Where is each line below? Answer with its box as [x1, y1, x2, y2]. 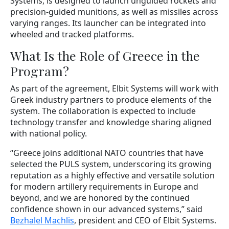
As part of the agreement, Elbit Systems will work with [10, 82, 219, 94]
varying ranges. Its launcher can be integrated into [10, 17, 206, 29]
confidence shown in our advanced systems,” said [10, 203, 202, 215]
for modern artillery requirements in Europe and [10, 180, 198, 192]
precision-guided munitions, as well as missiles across [10, 6, 218, 17]
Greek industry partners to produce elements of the [10, 94, 212, 105]
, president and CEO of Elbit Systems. [74, 214, 216, 226]
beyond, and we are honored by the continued [10, 192, 190, 203]
